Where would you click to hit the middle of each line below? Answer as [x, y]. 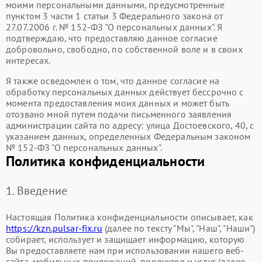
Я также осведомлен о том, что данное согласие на [113, 81]
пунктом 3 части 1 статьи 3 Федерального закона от [115, 16]
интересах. [28, 60]
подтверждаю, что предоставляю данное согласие [112, 38]
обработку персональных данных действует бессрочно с [125, 92]
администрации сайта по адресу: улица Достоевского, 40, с [130, 125]
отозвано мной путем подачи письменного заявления [119, 114]
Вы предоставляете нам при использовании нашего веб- [125, 250]
